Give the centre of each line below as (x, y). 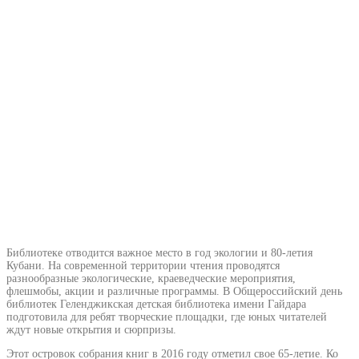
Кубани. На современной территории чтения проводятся (143, 265)
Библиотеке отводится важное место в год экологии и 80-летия (159, 252)
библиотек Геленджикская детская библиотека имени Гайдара (156, 304)
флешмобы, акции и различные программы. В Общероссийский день (174, 291)
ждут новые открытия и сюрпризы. (91, 329)
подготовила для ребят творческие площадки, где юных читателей (167, 317)
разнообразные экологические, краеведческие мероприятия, (151, 278)
